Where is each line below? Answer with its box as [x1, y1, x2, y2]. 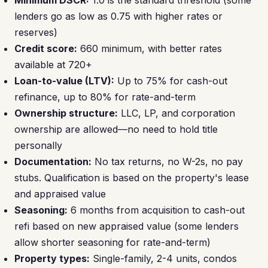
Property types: [14, 252, 90, 264]
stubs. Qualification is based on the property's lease [14, 172, 249, 184]
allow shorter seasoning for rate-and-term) [14, 236, 211, 248]
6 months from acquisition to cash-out [68, 204, 245, 216]
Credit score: [14, 42, 77, 54]
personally [14, 139, 62, 151]
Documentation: [14, 156, 92, 167]
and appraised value [14, 188, 106, 200]
